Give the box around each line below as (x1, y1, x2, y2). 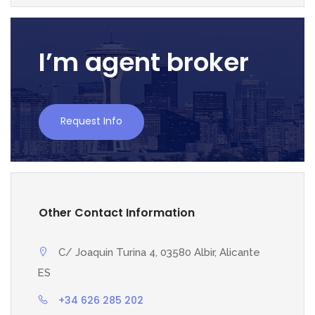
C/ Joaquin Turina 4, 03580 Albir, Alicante (58, 246, 260, 259)
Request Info (60, 114, 122, 128)
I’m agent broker (39, 44, 249, 80)
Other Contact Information (39, 205, 195, 221)
